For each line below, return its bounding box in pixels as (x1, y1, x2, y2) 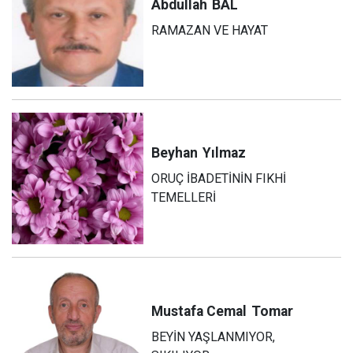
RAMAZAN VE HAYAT (151, 23, 269, 39)
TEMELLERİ (151, 190, 217, 206)
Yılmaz (203, 145, 247, 162)
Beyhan (151, 145, 199, 162)
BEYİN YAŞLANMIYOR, (151, 329, 276, 344)
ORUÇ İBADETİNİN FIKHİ (151, 171, 287, 187)
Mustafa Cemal (151, 303, 247, 319)
